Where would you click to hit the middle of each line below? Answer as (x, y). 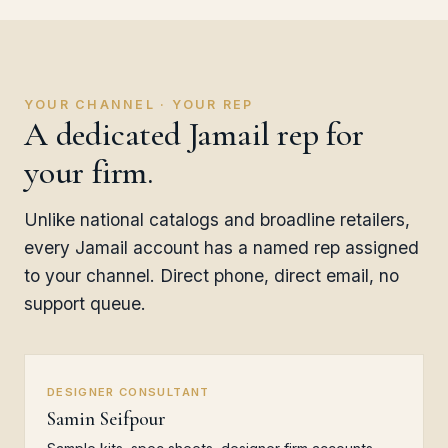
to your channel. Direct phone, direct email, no (211, 275)
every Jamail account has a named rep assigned (221, 247)
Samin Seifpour (106, 419)
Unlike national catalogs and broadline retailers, (217, 219)
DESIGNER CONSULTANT (128, 392)
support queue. (85, 303)
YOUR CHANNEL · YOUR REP (139, 104)
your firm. (88, 172)
